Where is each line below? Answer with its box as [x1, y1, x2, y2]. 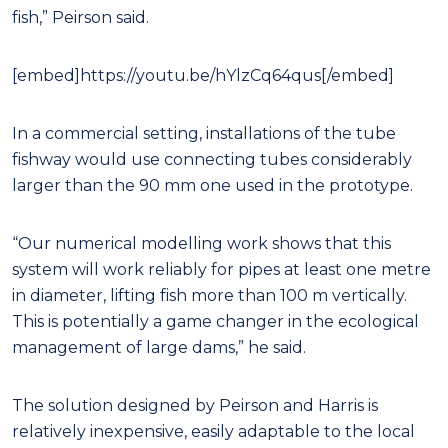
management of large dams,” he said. [12, 337, 306, 357]
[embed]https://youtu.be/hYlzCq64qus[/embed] [12, 65, 394, 85]
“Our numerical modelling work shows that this [12, 233, 391, 253]
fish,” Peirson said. [12, 7, 149, 27]
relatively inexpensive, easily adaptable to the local [12, 421, 415, 441]
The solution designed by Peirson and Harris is [12, 395, 378, 415]
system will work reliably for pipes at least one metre [12, 259, 431, 279]
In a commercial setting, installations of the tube [12, 123, 396, 143]
